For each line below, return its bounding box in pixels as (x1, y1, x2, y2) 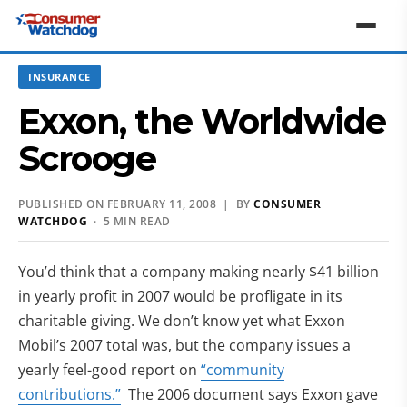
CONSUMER (253, 196, 321, 212)
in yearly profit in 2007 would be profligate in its (18, 286, 342, 306)
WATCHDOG (18, 213, 87, 229)
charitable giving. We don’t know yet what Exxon (18, 311, 345, 331)
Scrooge (18, 137, 156, 180)
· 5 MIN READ (87, 213, 171, 229)
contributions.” (18, 384, 121, 404)
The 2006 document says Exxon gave (121, 384, 378, 404)
